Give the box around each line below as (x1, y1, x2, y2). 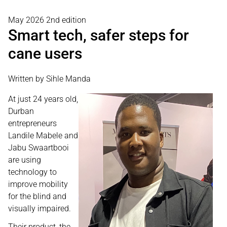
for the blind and (8, 192, 66, 201)
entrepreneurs (8, 119, 57, 128)
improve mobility (8, 179, 68, 189)
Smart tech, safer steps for (8, 26, 189, 44)
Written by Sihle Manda (8, 74, 91, 84)
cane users (8, 45, 82, 62)
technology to (8, 167, 57, 177)
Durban (8, 106, 34, 116)
